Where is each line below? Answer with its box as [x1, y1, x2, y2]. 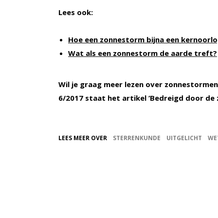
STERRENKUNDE [113, 134, 161, 143]
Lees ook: [58, 7, 93, 18]
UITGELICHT [166, 134, 202, 143]
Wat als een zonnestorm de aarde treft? [68, 48, 217, 58]
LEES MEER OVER [58, 134, 107, 143]
